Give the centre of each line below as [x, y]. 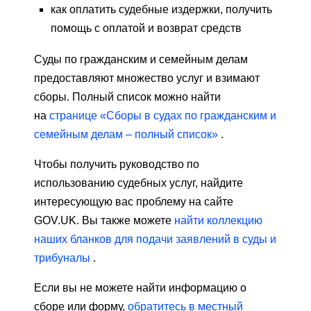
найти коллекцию [218, 221]
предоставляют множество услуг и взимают [147, 78]
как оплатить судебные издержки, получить [161, 10]
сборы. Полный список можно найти [127, 97]
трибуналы [62, 258]
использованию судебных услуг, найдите [138, 183]
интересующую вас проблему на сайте [134, 202]
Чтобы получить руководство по [117, 165]
